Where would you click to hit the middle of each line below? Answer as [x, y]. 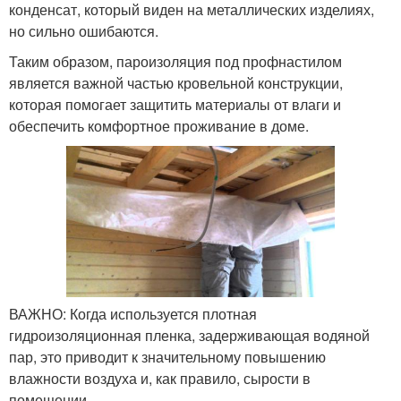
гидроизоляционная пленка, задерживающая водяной [189, 335]
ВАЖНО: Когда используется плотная [133, 313]
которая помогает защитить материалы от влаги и [175, 105]
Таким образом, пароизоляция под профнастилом [175, 62]
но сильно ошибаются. [84, 31]
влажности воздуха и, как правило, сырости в [160, 378]
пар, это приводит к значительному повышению [167, 356]
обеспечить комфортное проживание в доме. [159, 126]
